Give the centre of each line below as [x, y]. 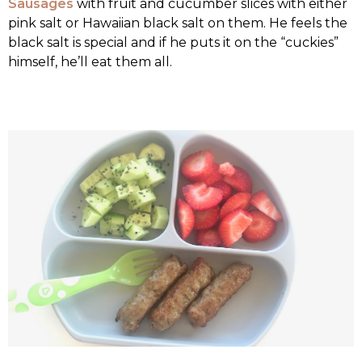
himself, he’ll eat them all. [90, 62]
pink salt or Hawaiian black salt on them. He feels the [178, 23]
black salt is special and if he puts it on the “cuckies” [173, 43]
